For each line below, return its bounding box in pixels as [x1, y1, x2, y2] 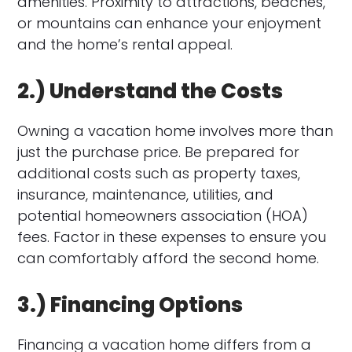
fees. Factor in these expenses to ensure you [17, 226, 327, 247]
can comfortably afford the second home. [17, 247, 320, 268]
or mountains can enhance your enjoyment [17, 13, 322, 33]
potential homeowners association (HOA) [17, 205, 309, 225]
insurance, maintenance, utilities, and [17, 184, 274, 204]
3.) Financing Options [17, 290, 244, 319]
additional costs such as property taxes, [17, 163, 301, 183]
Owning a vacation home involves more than [17, 120, 334, 141]
